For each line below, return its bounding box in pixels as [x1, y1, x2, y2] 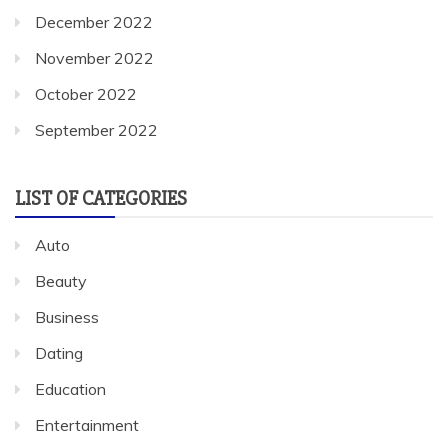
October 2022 [35, 84, 137, 105]
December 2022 [35, 12, 153, 33]
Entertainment [35, 415, 139, 436]
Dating [35, 343, 83, 364]
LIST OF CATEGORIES [15, 186, 187, 212]
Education [35, 379, 106, 400]
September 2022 [35, 120, 158, 141]
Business [35, 307, 99, 328]
